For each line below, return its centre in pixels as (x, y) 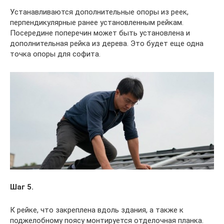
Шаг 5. (22, 187)
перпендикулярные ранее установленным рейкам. (97, 23)
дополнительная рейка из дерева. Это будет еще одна (107, 44)
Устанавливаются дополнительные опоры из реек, (99, 12)
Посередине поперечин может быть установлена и (100, 33)
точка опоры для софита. (55, 54)
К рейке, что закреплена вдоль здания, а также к (97, 210)
